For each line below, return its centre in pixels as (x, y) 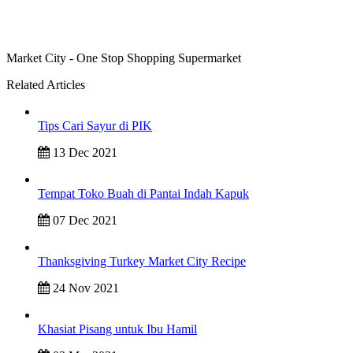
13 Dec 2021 (84, 153)
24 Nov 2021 (84, 288)
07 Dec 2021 (84, 221)
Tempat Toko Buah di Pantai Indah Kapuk (143, 194)
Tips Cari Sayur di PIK (95, 126)
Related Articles (46, 85)
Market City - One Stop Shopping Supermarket (124, 58)
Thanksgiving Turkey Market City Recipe (142, 262)
